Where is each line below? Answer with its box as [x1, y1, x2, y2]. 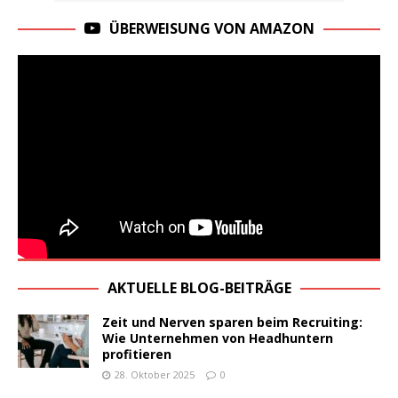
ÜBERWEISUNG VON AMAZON [108, 18, 314, 38]
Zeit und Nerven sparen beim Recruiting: [102, 314, 362, 331]
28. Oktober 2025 [115, 368, 195, 382]
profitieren [102, 346, 171, 363]
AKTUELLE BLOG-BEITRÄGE [107, 278, 291, 298]
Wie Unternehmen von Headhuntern [102, 330, 333, 347]
